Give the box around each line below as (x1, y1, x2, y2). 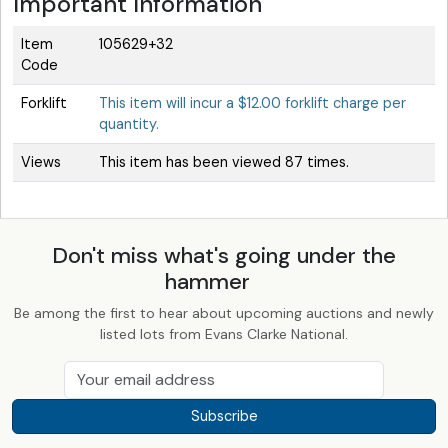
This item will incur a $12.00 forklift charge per (99, 93, 406, 112)
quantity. (99, 114, 159, 133)
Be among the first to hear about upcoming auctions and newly (14, 303, 434, 322)
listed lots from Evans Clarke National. (100, 324, 348, 343)
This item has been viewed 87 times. (99, 152, 349, 171)
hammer (164, 266, 256, 296)
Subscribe (190, 406, 258, 425)
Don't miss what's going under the (52, 240, 396, 270)
